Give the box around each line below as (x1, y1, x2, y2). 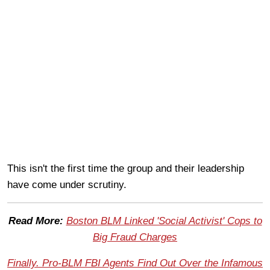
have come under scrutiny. (7, 178, 127, 190)
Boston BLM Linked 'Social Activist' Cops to (66, 215, 262, 227)
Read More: (8, 215, 66, 227)
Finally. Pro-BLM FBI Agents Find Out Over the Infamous (7, 257, 263, 269)
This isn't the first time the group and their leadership (7, 162, 244, 174)
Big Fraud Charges (93, 231, 177, 243)
